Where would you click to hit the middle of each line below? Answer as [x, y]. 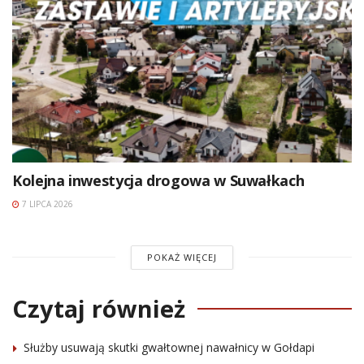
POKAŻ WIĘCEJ [182, 257]
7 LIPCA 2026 [46, 204]
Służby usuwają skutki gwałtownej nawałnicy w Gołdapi [169, 347]
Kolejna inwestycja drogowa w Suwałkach [158, 180]
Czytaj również [99, 308]
